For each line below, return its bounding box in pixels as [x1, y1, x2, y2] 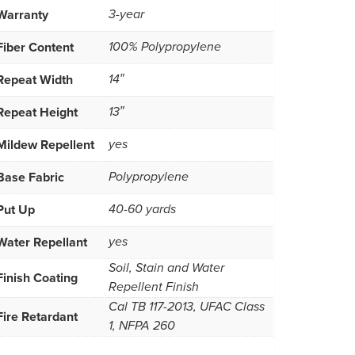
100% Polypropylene [109, 39, 221, 55]
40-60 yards [109, 201, 176, 217]
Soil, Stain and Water [109, 260, 224, 276]
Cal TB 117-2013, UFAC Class [109, 299, 265, 315]
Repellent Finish [109, 279, 199, 295]
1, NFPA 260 [109, 318, 175, 334]
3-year [109, 6, 144, 22]
